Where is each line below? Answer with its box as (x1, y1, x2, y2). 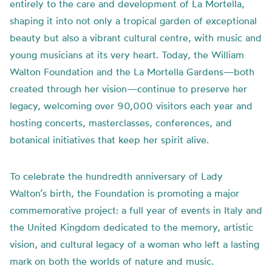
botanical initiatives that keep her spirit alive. (10, 134, 209, 146)
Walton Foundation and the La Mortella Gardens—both (10, 66, 254, 78)
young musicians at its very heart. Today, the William (10, 49, 244, 61)
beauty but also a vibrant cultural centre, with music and (10, 32, 262, 44)
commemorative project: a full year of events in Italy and (10, 204, 262, 216)
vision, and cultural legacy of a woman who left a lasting (10, 238, 259, 250)
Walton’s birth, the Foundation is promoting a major (10, 187, 239, 199)
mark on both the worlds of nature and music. (10, 255, 214, 267)
